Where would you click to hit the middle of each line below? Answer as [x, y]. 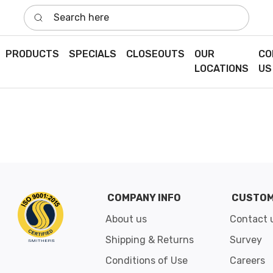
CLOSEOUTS [155, 54]
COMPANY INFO [144, 197]
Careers [247, 260]
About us [126, 219]
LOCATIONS [221, 69]
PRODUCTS [32, 54]
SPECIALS [92, 54]
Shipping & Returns [150, 239]
